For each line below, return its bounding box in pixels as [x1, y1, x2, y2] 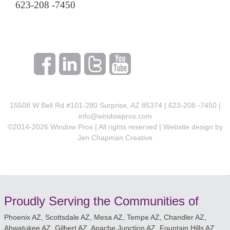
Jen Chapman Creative [78, 133, 152, 142]
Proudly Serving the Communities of [4, 194, 199, 208]
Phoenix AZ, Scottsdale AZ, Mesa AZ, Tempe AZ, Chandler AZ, [4, 213, 206, 221]
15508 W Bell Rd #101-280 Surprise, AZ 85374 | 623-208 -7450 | [9, 101, 221, 109]
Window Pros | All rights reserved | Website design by [48, 123, 223, 131]
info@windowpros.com [78, 112, 152, 120]
